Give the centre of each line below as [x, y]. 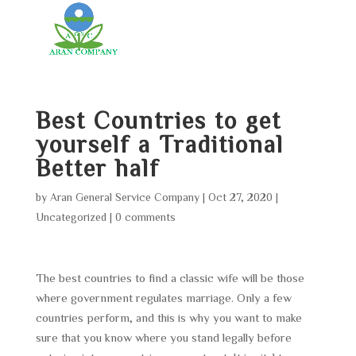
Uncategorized [71, 217]
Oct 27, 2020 [240, 197]
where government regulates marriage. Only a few [163, 298]
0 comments [145, 217]
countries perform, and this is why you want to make [168, 317]
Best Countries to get [158, 120]
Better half [97, 168]
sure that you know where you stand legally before [163, 337]
